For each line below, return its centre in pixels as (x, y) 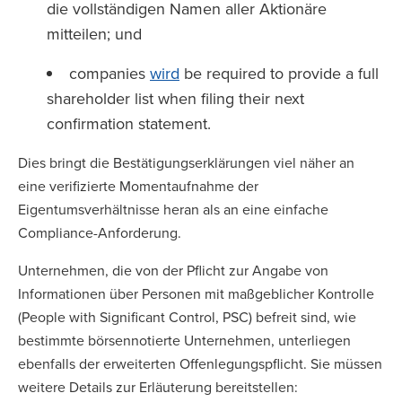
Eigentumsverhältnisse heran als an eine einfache (173, 209)
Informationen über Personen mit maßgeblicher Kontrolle (196, 293)
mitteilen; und (96, 34)
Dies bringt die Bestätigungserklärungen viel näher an (186, 162)
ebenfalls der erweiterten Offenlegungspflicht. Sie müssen (200, 363)
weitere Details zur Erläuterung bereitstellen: (160, 387)
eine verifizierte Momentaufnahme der (138, 186)
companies (109, 73)
